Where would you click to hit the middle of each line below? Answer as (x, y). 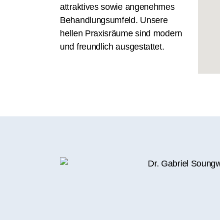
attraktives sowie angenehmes (117, 7)
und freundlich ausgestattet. (112, 46)
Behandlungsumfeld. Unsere (114, 20)
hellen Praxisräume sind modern (121, 33)
